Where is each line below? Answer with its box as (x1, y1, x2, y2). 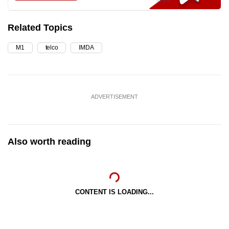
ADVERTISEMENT (91, 94, 138, 100)
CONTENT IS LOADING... (75, 188, 154, 196)
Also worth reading (8, 136, 91, 147)
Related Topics (8, 22, 73, 33)
